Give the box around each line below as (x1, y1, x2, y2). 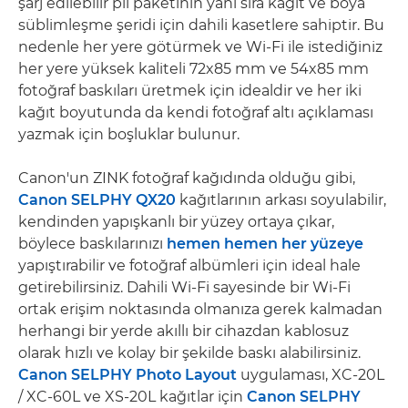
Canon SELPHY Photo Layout (18, 366, 237, 383)
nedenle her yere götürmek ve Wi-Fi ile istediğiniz (18, 38, 382, 56)
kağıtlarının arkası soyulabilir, (176, 191, 386, 209)
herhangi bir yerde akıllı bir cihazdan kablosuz (18, 322, 349, 340)
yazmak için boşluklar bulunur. (18, 126, 240, 143)
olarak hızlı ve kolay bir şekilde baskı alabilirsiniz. (18, 344, 361, 362)
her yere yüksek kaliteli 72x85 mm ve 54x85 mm (18, 60, 369, 77)
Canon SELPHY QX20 (18, 191, 176, 209)
